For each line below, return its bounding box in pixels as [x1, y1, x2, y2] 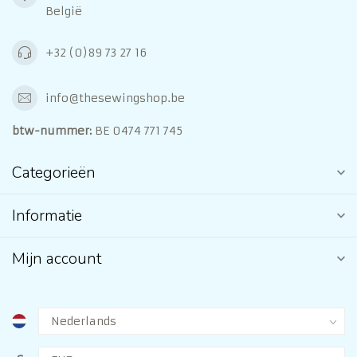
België [45, 4, 82, 19]
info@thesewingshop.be [45, 90, 185, 105]
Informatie [12, 205, 82, 227]
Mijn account [12, 248, 101, 270]
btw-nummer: [12, 124, 92, 139]
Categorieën [12, 162, 96, 184]
